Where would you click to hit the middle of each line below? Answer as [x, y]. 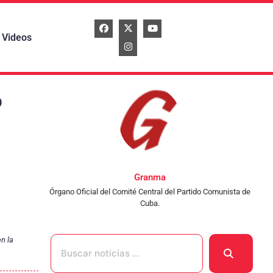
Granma [150, 178]
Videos [16, 37]
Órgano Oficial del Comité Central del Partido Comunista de [150, 192]
